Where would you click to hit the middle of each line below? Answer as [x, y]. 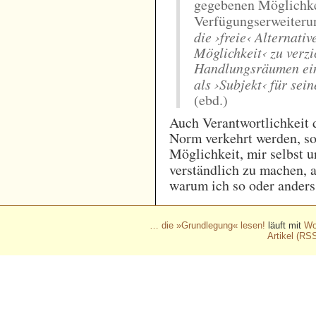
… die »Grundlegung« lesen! [207, 226]
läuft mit [285, 226]
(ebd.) [211, 100]
